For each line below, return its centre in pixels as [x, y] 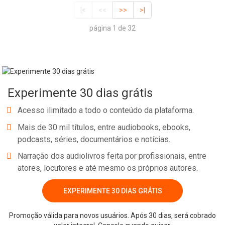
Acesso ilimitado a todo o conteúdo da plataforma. [106, 110]
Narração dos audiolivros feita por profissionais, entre [112, 156]
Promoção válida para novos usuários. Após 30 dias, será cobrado [113, 216]
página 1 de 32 [113, 28]
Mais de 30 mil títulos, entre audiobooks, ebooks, [104, 127]
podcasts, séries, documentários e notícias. [94, 139]
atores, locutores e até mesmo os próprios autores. [108, 168]
